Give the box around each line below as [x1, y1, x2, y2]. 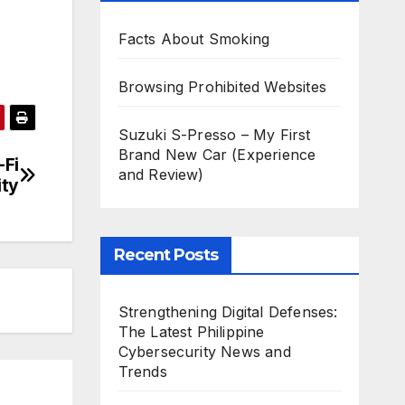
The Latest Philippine [118, 323, 265, 341]
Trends [118, 363, 167, 381]
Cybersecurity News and [118, 343, 291, 361]
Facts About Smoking [118, 30, 270, 48]
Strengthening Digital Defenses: [118, 303, 338, 321]
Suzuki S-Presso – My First [118, 126, 311, 144]
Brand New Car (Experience [118, 146, 316, 164]
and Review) [118, 165, 204, 184]
